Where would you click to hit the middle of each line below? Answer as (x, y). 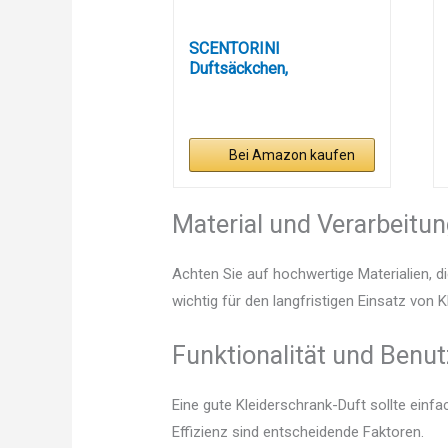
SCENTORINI (234, 49)
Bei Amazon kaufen (292, 155)
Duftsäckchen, (238, 69)
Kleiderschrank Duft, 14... (274, 89)
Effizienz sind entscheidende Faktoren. (298, 432)
